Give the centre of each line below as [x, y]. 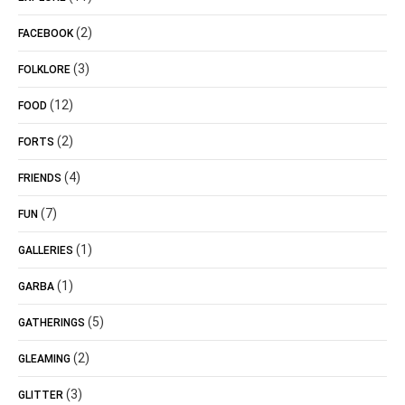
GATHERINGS [52, 323]
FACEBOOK [46, 33]
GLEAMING [44, 359]
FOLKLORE [44, 70]
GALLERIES [46, 250]
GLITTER [41, 395]
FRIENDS [40, 178]
